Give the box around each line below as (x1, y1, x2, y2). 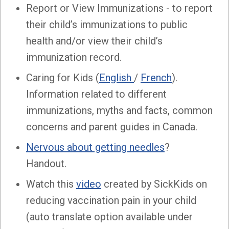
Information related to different (26, 87, 167, 100)
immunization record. (26, 51, 122, 63)
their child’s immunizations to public (26, 18, 188, 31)
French (141, 71, 172, 84)
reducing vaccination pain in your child (26, 194, 196, 207)
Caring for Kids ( (26, 71, 99, 84)
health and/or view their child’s (26, 34, 163, 47)
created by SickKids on (101, 177, 207, 190)
